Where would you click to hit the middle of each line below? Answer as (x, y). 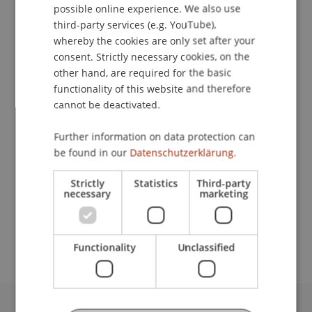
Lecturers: (48, 145)
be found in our (92, 153)
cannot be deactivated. (107, 104)
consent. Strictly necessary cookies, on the (152, 56)
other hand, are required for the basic (143, 72)
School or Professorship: (86, 209)
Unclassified (206, 247)
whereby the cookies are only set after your (155, 40)
